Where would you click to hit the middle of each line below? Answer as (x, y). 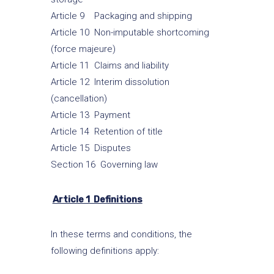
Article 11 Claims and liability (109, 65)
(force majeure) (83, 49)
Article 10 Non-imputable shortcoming (130, 32)
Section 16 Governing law (104, 165)
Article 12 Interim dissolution (110, 82)
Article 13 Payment (90, 115)
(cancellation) (79, 98)
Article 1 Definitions (97, 199)
